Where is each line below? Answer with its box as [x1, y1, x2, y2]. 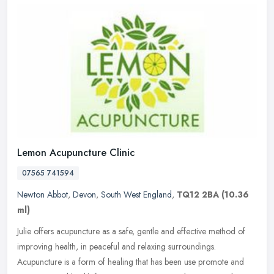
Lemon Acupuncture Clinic [17, 146, 135, 160]
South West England [101, 188, 172, 201]
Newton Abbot [17, 188, 68, 201]
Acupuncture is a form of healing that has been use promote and [17, 256, 244, 268]
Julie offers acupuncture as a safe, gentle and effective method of [17, 225, 245, 238]
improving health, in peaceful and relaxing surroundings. [17, 240, 216, 253]
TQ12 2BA [177, 188, 219, 201]
